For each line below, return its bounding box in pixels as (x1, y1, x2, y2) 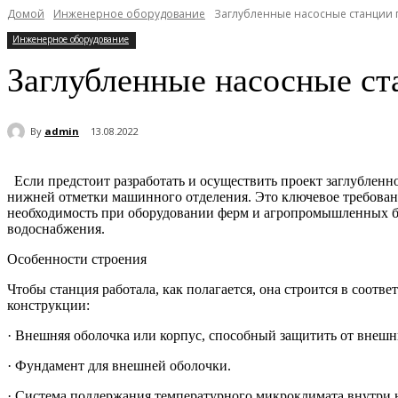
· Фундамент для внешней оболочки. (7, 358, 231, 374)
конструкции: (7, 298, 90, 314)
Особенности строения (7, 251, 147, 267)
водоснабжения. (7, 221, 105, 237)
